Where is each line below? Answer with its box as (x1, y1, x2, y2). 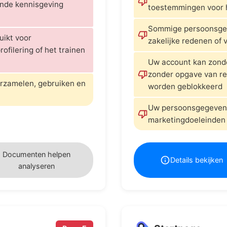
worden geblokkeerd (148, 81, 222, 91)
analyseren (18, 161, 55, 170)
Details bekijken (170, 156, 223, 165)
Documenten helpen (3, 149, 70, 159)
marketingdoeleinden (148, 115, 225, 125)
